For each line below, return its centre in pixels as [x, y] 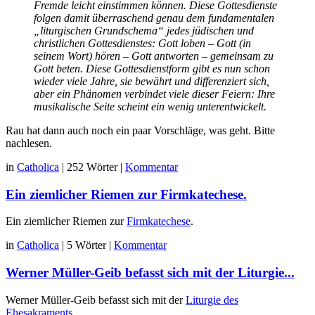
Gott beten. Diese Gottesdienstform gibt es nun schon [152, 69]
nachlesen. [29, 143]
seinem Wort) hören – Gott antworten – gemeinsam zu [154, 56]
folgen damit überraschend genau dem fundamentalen [154, 18]
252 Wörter [92, 167]
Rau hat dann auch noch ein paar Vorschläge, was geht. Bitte [140, 131]
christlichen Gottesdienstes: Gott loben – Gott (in [142, 44]
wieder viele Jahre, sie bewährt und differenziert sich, [152, 82]
